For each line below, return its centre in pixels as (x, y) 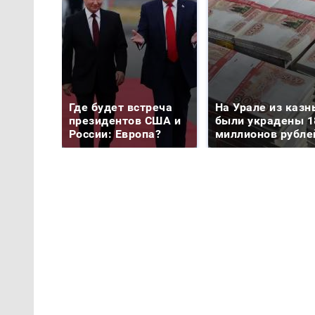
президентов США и (125, 121)
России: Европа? (115, 134)
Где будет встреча (121, 108)
